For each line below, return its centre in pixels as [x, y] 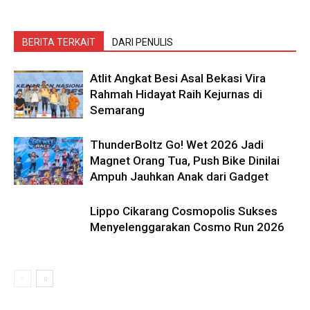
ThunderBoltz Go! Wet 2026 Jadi [177, 144]
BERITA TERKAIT [59, 42]
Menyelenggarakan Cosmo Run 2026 [187, 227]
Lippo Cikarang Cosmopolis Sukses [184, 211]
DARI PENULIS [143, 42]
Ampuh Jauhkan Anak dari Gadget [179, 176]
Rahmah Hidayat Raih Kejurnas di [176, 94]
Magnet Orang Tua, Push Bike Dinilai [185, 160]
